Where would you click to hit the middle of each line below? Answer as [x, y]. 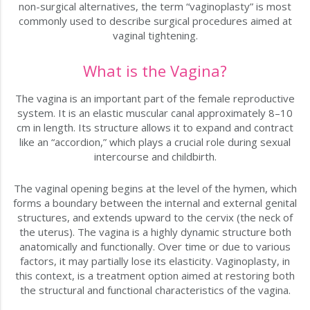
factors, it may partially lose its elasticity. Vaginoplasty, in [155, 261]
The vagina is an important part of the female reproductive [155, 99]
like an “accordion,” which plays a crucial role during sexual [155, 142]
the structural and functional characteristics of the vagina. [155, 290]
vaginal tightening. [155, 36]
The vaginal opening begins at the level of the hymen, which [155, 189]
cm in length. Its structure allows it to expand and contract [155, 128]
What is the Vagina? [155, 71]
